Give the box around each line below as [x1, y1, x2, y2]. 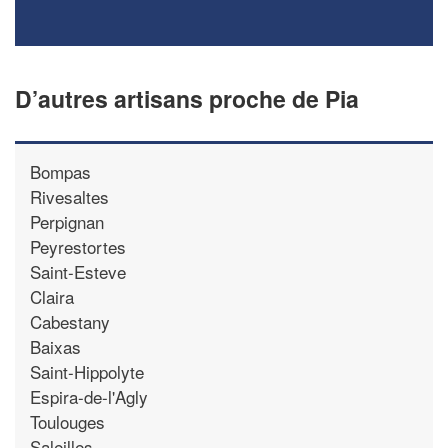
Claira [30, 283, 74, 309]
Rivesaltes [30, 183, 109, 209]
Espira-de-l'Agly [30, 383, 148, 409]
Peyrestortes [30, 233, 126, 259]
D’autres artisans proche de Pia [15, 81, 359, 115]
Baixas [30, 333, 81, 359]
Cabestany [30, 308, 110, 334]
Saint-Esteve [30, 258, 126, 284]
